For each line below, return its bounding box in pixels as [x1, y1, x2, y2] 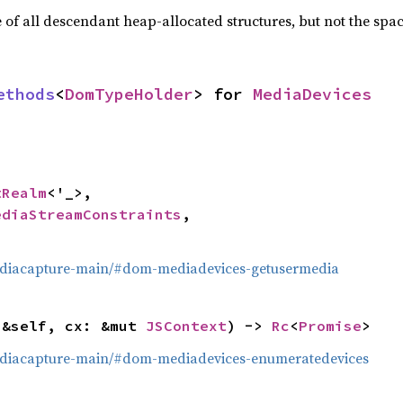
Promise [298, 317, 362, 335]
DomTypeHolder [65, 84, 193, 104]
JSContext [145, 317, 227, 335]
